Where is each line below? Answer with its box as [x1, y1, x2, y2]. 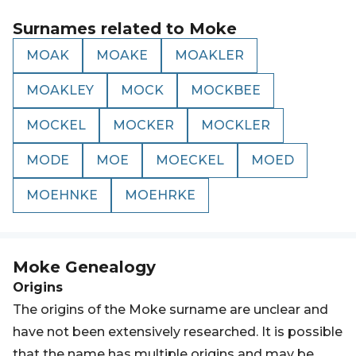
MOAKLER [175, 48, 244, 63]
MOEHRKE [125, 188, 195, 203]
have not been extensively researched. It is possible [13, 324, 342, 339]
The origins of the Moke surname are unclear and [13, 302, 328, 317]
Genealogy [60, 257, 156, 277]
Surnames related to [13, 19, 189, 38]
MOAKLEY [26, 83, 94, 98]
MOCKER [113, 118, 174, 133]
